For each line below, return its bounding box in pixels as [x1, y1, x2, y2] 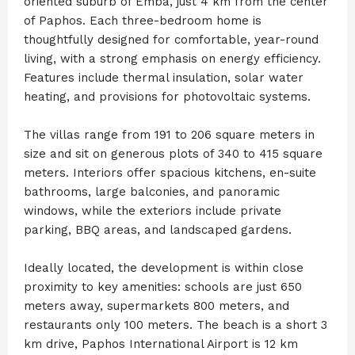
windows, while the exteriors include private [24, 203, 281, 218]
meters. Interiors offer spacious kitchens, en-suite [24, 165, 316, 180]
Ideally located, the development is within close [24, 260, 303, 275]
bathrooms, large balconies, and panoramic [24, 184, 280, 199]
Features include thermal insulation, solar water [24, 70, 303, 85]
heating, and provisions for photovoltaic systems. [24, 89, 311, 104]
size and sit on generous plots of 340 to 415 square [24, 146, 323, 161]
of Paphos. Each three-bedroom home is [24, 13, 261, 28]
